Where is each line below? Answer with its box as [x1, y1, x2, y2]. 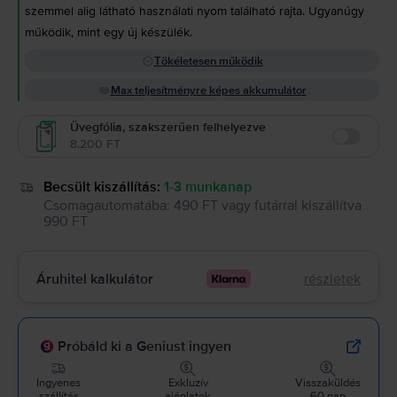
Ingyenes [36, 376, 81, 391]
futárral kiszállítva [254, 196, 362, 214]
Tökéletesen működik [153, 54, 263, 68]
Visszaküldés [295, 376, 361, 391]
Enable [331, 136, 374, 155]
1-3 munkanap [164, 178, 252, 196]
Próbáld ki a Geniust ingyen [58, 338, 231, 356]
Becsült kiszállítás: [43, 178, 160, 196]
